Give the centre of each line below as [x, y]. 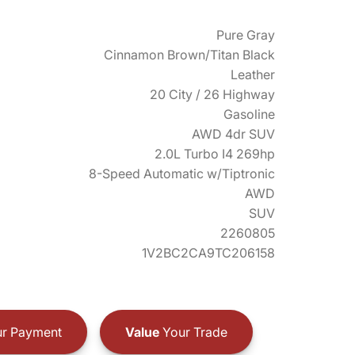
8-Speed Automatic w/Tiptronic [182, 174]
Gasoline [249, 114]
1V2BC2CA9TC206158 [208, 253]
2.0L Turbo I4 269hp [215, 154]
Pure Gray [246, 35]
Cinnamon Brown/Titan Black [189, 55]
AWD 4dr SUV [233, 134]
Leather [253, 74]
